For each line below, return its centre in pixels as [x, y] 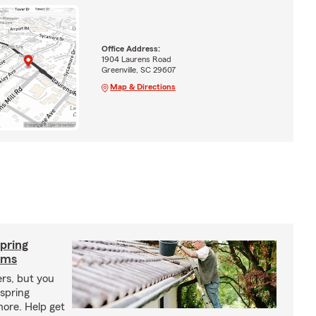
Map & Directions [142, 86]
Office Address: [130, 48]
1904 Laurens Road [136, 59]
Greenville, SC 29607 [138, 69]
